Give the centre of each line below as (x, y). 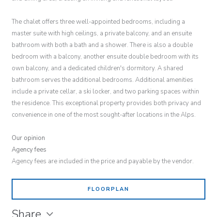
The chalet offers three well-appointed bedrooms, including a (98, 22)
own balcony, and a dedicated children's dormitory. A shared (97, 68)
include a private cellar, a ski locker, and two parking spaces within (105, 91)
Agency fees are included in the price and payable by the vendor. (103, 161)
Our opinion (28, 138)
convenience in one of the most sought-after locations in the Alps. (104, 115)
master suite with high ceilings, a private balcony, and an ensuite (102, 33)
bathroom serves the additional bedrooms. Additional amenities (102, 80)
